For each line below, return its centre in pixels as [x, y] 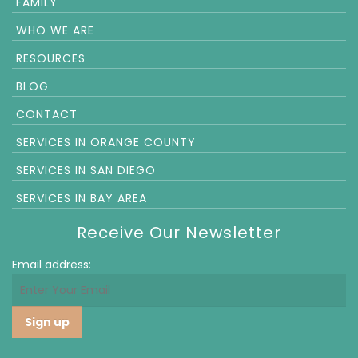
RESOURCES [51, 58]
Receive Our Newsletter [179, 233]
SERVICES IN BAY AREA [82, 198]
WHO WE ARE [55, 30]
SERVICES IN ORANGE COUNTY [106, 142]
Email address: [52, 265]
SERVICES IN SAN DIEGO [86, 170]
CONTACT [47, 114]
